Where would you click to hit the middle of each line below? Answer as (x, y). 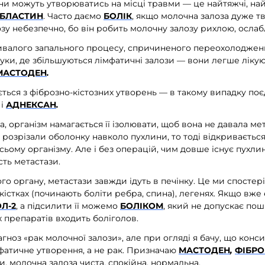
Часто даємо (75, 16)
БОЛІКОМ (142, 206)
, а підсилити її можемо (68, 206)
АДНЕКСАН (31, 104)
